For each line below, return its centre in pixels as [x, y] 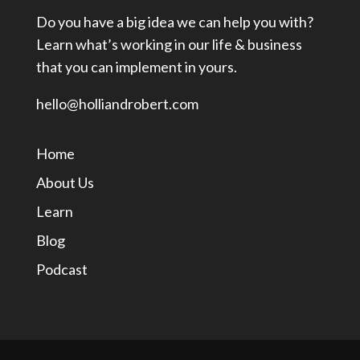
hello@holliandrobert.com [117, 104]
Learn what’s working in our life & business [169, 45]
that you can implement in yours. [136, 67]
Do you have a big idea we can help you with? [174, 22]
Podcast [61, 270]
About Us [65, 183]
